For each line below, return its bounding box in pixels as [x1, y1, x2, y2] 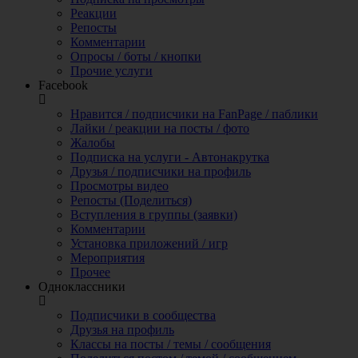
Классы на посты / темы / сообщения [70, 337, 271, 351]
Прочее [70, 265, 110, 279]
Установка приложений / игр [70, 237, 228, 250]
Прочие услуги [70, 64, 153, 78]
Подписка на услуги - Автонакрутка [70, 150, 269, 164]
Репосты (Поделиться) [70, 193, 192, 207]
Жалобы [70, 136, 115, 149]
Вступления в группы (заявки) [70, 208, 237, 221]
